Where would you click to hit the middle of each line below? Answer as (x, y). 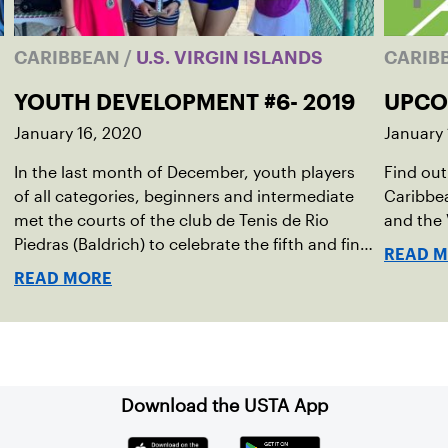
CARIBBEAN (69, 57)
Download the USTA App (224, 406)
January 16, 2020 (78, 133)
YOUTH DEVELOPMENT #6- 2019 (184, 102)
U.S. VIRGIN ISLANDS (227, 57)
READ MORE (63, 278)
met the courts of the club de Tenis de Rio (171, 220)
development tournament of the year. (156, 268)
